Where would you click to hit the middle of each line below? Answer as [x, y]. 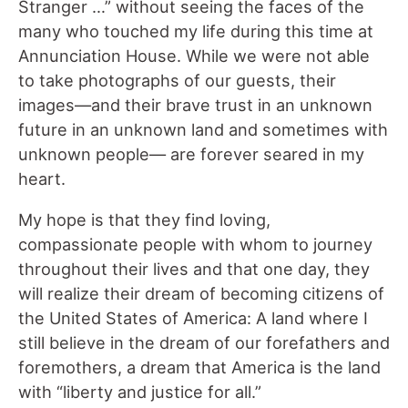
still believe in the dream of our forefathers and [204, 343]
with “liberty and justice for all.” [140, 392]
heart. [42, 178]
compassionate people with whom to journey [195, 245]
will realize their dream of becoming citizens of [201, 294]
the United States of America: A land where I [193, 318]
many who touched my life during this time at [196, 31]
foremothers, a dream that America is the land [199, 367]
